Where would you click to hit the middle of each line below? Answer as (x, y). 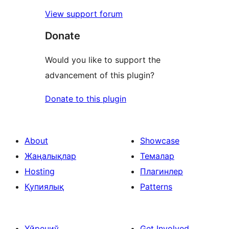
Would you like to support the (103, 60)
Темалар (157, 156)
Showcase (160, 141)
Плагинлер (162, 171)
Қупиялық (44, 187)
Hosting (40, 171)
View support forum (84, 14)
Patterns (156, 187)
